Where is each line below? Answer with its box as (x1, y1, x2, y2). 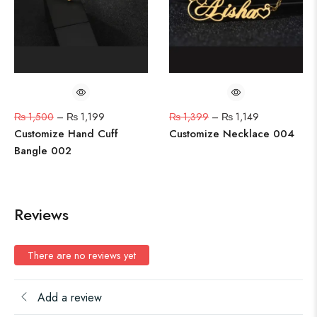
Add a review (38, 289, 102, 306)
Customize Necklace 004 (169, 126, 294, 142)
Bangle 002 (14, 143, 71, 159)
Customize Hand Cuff (14, 126, 118, 142)
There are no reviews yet (28, 248, 136, 263)
